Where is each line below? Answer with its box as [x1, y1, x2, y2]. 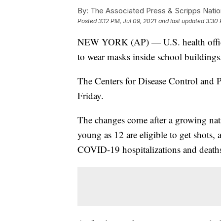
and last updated [158, 17, 204, 25]
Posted [77, 17, 98, 25]
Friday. [77, 89, 104, 102]
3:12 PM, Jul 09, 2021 [98, 17, 156, 25]
